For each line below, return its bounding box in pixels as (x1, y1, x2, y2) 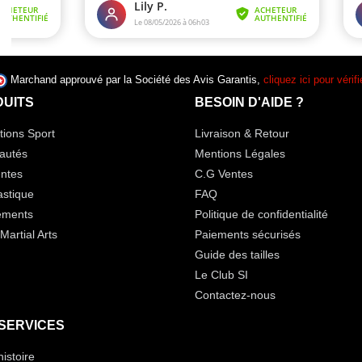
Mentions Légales (194, 147, 285, 161)
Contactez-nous (194, 288, 276, 302)
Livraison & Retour (194, 127, 289, 141)
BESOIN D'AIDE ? (194, 95, 304, 110)
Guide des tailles (194, 248, 280, 262)
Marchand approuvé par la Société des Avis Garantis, (10, 74, 263, 86)
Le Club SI (194, 268, 248, 282)
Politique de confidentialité (194, 208, 328, 221)
